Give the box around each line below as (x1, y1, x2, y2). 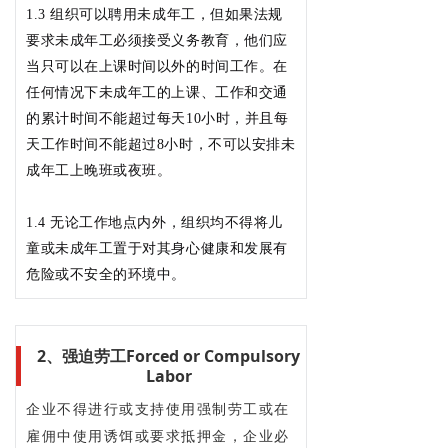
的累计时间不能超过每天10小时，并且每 (26, 110, 289, 126)
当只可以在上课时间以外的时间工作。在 (26, 58, 288, 74)
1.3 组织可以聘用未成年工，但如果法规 (26, 6, 283, 22)
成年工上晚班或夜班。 (26, 162, 176, 178)
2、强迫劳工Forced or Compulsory (37, 344, 300, 367)
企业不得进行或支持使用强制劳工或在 (26, 401, 290, 417)
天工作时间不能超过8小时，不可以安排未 (26, 136, 296, 152)
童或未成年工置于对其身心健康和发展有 (26, 240, 288, 256)
